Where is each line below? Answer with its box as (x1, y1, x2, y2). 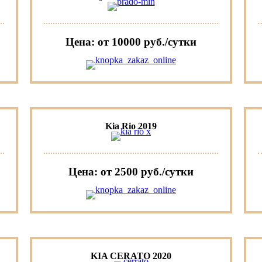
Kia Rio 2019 (105, 121, 157, 132)
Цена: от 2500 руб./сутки (68, 166, 194, 178)
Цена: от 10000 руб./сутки (65, 36, 196, 49)
